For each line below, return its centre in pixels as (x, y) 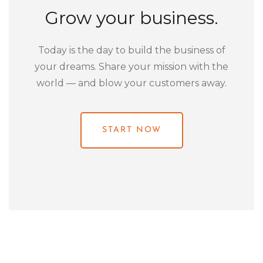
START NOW (131, 130)
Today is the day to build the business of (131, 50)
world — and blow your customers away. (131, 83)
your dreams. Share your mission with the (131, 66)
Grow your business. (131, 18)
